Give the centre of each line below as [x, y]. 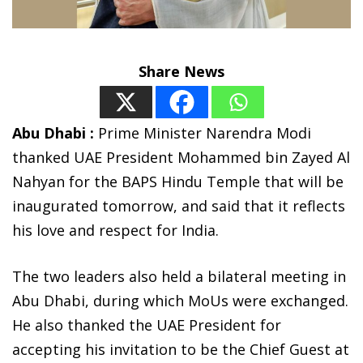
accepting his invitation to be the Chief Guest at [181, 350]
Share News [181, 72]
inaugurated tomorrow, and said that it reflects [179, 206]
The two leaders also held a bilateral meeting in [179, 277]
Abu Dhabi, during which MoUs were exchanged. [180, 301]
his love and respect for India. [115, 231]
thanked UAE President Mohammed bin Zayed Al [181, 158]
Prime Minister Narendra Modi [203, 133]
